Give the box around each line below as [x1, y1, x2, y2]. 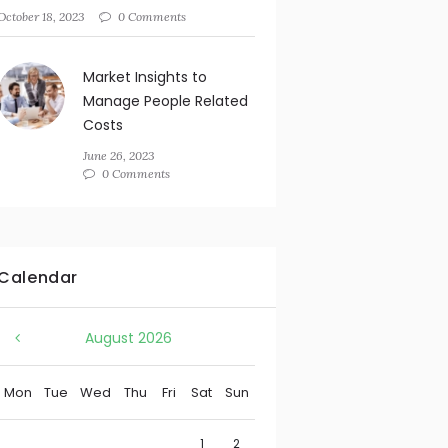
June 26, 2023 [82, 148, 155, 164]
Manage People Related [82, 91, 248, 112]
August [84, 327, 138, 348]
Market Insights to [82, 67, 207, 88]
